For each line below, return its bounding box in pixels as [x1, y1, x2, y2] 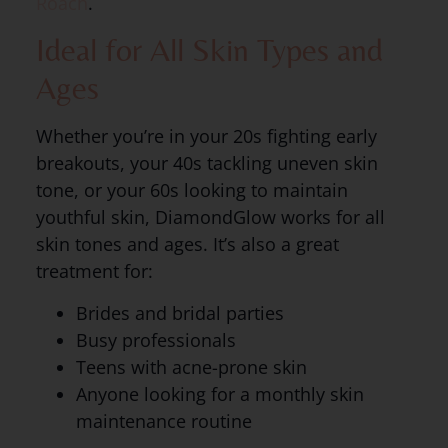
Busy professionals [75, 327, 236, 352]
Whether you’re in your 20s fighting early [35, 124, 377, 149]
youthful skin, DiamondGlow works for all [35, 205, 385, 230]
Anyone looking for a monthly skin [75, 381, 364, 406]
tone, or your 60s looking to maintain [35, 178, 348, 203]
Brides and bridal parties [75, 300, 284, 325]
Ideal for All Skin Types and [35, 31, 383, 69]
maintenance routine [75, 408, 252, 433]
